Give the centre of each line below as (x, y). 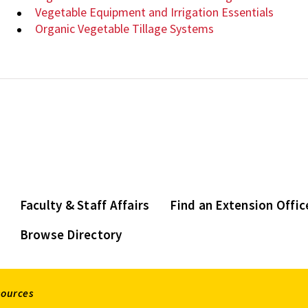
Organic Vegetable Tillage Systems (125, 29)
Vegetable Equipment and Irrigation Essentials (155, 12)
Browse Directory (71, 235)
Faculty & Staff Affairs (85, 205)
